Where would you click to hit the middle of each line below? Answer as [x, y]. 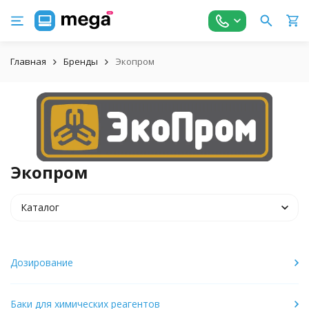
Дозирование [42, 262]
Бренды [81, 61]
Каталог [40, 207]
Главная [28, 61]
